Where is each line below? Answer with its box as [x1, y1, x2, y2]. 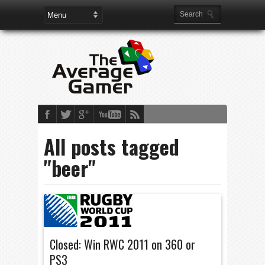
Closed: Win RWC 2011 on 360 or [50, 235, 195, 253]
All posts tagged [44, 131, 179, 161]
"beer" [44, 153, 96, 183]
